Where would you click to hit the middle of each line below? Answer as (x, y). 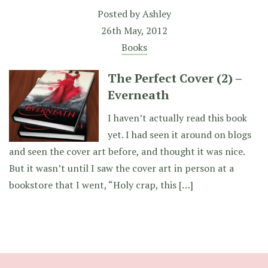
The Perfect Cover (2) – (175, 78)
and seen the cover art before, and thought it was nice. (127, 151)
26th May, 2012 (134, 31)
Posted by (120, 14)
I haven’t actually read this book (177, 118)
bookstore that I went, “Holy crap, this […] (101, 185)
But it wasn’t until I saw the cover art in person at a (121, 168)
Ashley (156, 14)
